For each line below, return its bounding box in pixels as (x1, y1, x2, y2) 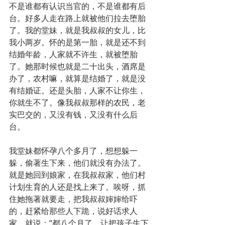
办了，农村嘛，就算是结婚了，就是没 (9, 73, 146, 84)
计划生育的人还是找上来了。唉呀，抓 (9, 181, 146, 193)
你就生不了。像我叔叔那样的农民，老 (9, 97, 146, 108)
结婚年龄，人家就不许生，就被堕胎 (9, 49, 138, 60)
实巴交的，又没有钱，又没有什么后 (9, 109, 138, 121)
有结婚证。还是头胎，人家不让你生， (9, 85, 146, 96)
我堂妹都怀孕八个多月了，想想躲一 (9, 145, 138, 157)
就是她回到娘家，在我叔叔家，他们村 (9, 169, 146, 181)
